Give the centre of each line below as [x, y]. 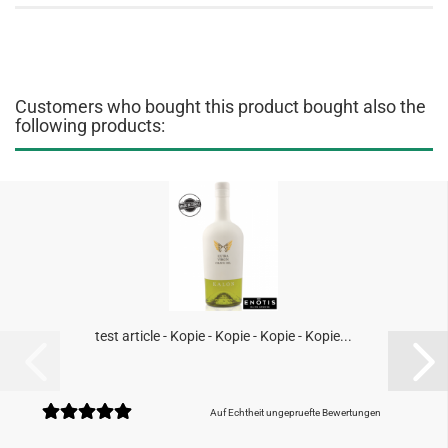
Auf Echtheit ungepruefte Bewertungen [295, 412]
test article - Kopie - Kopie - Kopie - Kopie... [223, 336]
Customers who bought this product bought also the [220, 106]
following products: [90, 125]
